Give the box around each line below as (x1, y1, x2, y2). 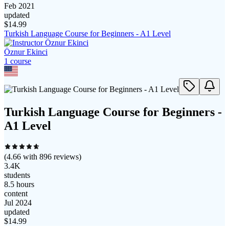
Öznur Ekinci (4, 48, 48, 57)
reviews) (52, 152, 81, 161)
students (4, 170, 30, 179)
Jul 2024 (4, 198, 32, 207)
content (4, 189, 28, 198)
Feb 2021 (4, 2, 35, 11)
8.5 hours (4, 179, 34, 189)
